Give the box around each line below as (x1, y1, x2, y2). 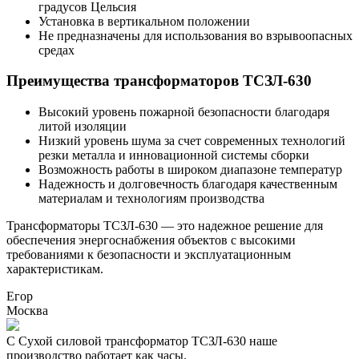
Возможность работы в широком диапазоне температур (38, 163, 342, 176)
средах (38, 42, 75, 57)
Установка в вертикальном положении (38, 14, 250, 28)
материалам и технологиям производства (38, 192, 264, 205)
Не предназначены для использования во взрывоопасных (38, 28, 353, 42)
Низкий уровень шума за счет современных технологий (38, 134, 345, 147)
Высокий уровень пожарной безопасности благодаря (38, 105, 329, 119)
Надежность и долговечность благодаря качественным (38, 177, 337, 191)
